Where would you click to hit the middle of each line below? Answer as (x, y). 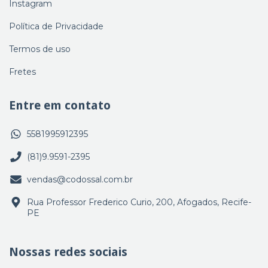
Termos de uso (40, 49)
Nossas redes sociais (68, 252)
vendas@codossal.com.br (80, 179)
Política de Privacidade (56, 26)
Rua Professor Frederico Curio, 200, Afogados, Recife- (139, 202)
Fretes (22, 71)
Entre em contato (60, 105)
